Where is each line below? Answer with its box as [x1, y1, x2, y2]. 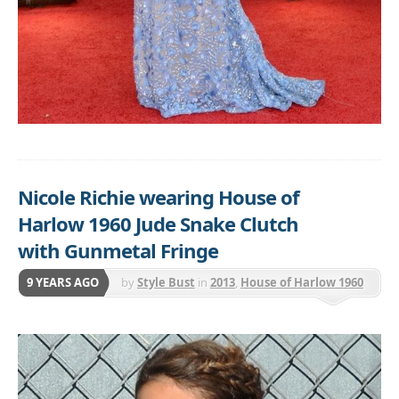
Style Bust [137, 273, 195, 290]
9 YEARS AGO [27, 273, 99, 290]
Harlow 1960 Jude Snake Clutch [18, 209, 298, 237]
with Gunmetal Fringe [18, 236, 218, 264]
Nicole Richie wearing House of [18, 183, 299, 210]
